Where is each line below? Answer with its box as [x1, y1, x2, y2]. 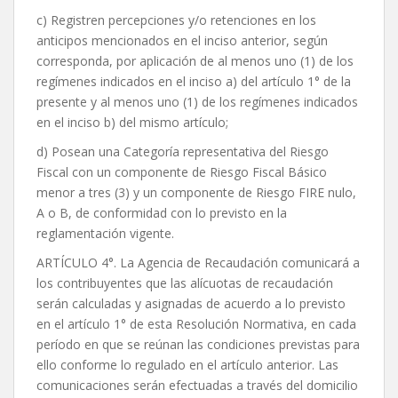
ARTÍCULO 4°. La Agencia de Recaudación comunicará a [36, 254, 360, 272]
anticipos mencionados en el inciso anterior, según [36, 32, 328, 50]
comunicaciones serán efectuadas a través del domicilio [36, 377, 358, 394]
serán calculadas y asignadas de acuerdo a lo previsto [36, 295, 346, 313]
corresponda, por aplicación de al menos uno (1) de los [36, 52, 354, 70]
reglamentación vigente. [36, 225, 174, 243]
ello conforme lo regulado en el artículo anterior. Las [36, 356, 338, 374]
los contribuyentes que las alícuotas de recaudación [36, 275, 333, 292]
